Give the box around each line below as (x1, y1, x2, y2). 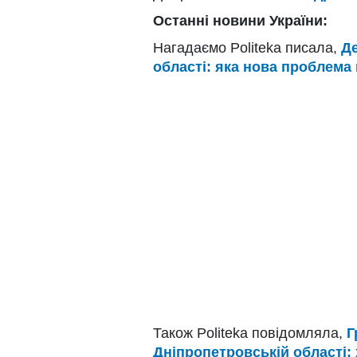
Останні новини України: (153, 13, 328, 29)
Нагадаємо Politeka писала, (153, 40, 341, 57)
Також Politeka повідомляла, (153, 325, 347, 342)
